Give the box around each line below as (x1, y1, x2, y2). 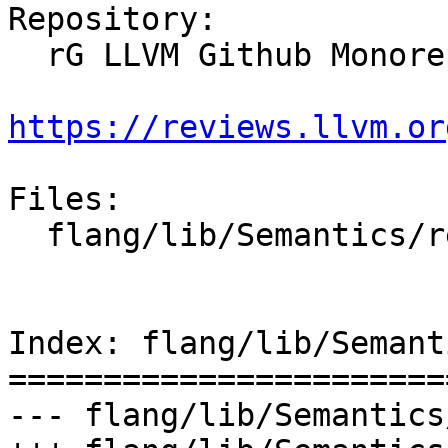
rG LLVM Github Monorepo (8, 37, 46, 74)
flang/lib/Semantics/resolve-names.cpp (8, 217, 46, 254)
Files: (8, 181, 122, 218)
